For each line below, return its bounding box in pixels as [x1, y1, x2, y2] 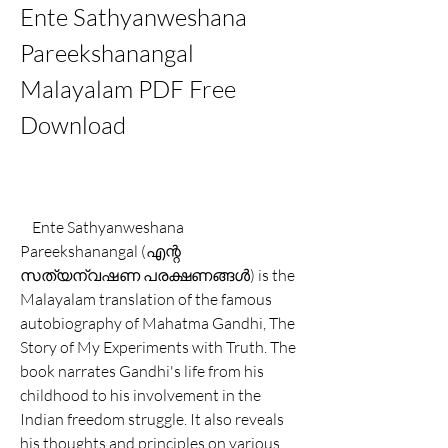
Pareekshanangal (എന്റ [20, 241, 181, 261]
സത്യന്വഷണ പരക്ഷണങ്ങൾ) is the [20, 265, 295, 285]
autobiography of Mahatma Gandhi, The [20, 313, 295, 333]
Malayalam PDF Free [20, 74, 236, 104]
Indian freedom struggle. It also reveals [20, 409, 284, 429]
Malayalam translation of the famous [20, 289, 272, 309]
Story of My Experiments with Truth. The [20, 337, 296, 357]
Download [20, 110, 126, 140]
